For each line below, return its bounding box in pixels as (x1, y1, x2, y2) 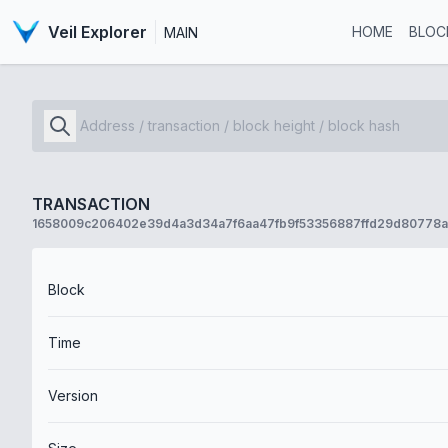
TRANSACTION (32, 194, 150, 214)
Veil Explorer (47, 22, 147, 42)
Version (48, 387, 98, 404)
